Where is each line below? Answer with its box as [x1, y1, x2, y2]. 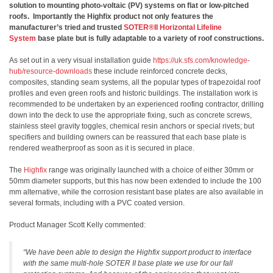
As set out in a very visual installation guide [9, 56, 153, 65]
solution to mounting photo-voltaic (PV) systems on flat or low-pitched [9, 1, 249, 10]
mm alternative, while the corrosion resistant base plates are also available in [9, 188, 263, 196]
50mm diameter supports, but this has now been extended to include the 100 [9, 177, 261, 185]
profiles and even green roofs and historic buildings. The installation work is [9, 89, 258, 97]
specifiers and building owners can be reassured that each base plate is [9, 133, 246, 141]
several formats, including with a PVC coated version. [9, 199, 185, 207]
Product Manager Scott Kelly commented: [9, 221, 146, 229]
